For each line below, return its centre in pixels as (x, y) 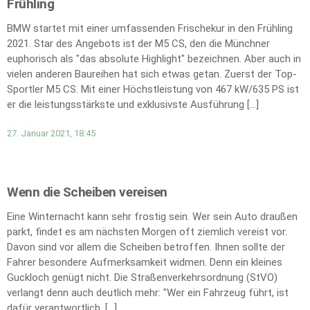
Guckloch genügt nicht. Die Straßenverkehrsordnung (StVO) (142, 277)
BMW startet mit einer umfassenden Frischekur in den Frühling (150, 29)
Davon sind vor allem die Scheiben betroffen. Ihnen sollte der (146, 247)
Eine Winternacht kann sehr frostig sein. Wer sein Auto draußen (152, 216)
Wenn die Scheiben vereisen (87, 192)
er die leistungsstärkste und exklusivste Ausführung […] (133, 105)
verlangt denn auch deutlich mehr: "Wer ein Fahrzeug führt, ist (148, 292)
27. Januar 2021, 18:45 (51, 133)
